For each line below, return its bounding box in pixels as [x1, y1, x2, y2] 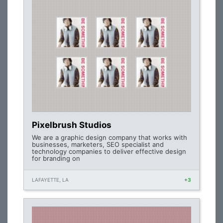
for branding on [32, 154, 80, 162]
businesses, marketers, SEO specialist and [32, 140, 164, 148]
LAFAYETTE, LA [32, 177, 69, 183]
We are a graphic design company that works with [32, 133, 187, 141]
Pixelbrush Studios [32, 120, 111, 130]
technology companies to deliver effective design [32, 147, 186, 155]
